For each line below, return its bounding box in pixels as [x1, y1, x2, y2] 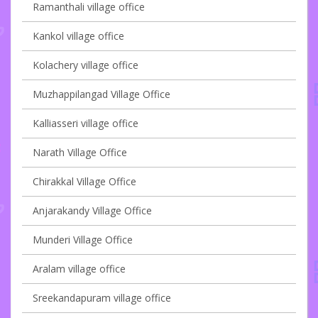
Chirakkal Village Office [33, 175, 136, 189]
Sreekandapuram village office [33, 291, 171, 305]
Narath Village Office [33, 146, 127, 160]
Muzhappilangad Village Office [33, 87, 170, 102]
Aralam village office [33, 262, 126, 276]
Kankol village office [33, 29, 124, 43]
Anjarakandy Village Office [33, 204, 152, 218]
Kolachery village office [33, 58, 138, 72]
